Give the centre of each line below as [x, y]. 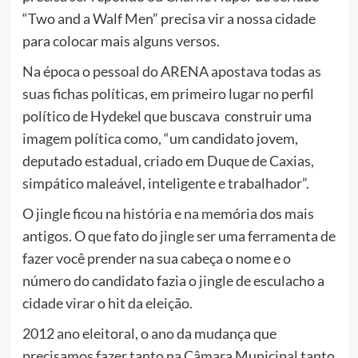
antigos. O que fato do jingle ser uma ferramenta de [179, 236]
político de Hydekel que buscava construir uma [167, 116]
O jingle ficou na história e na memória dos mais [168, 214]
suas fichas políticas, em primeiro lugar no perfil [168, 94]
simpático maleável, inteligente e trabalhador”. [165, 183]
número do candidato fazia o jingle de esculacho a [173, 281]
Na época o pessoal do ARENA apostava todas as [171, 72]
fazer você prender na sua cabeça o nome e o [156, 259]
